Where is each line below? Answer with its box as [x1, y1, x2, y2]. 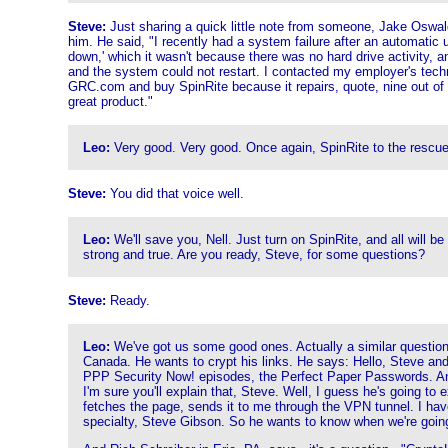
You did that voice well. [105, 186, 244, 201]
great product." [67, 94, 153, 109]
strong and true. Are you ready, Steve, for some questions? [82, 247, 425, 262]
